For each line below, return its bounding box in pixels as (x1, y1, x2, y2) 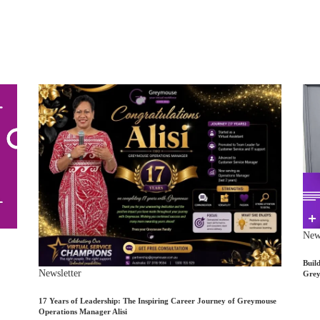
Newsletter (39, 268, 81, 279)
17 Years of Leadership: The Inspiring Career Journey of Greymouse (39, 296, 276, 306)
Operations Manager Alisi (39, 307, 127, 316)
